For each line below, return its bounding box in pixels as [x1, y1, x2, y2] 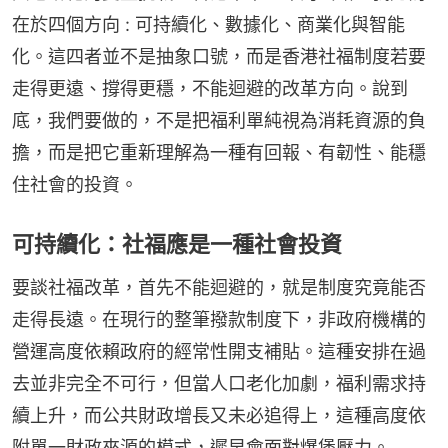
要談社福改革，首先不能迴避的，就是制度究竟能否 [12, 276, 426, 298]
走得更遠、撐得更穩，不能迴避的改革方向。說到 [12, 77, 408, 99]
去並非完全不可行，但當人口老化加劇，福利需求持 [12, 372, 426, 394]
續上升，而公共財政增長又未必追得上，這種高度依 [12, 404, 426, 426]
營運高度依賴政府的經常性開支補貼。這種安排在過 [12, 340, 426, 362]
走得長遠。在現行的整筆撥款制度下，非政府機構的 [12, 308, 426, 330]
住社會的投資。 [12, 173, 138, 195]
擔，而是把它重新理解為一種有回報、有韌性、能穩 [12, 141, 426, 163]
